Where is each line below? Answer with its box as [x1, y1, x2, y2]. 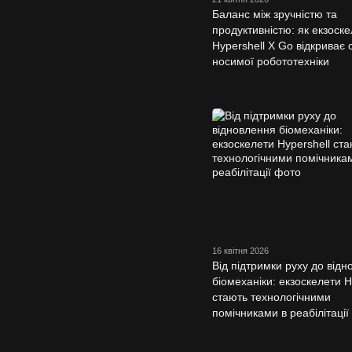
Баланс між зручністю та [212, 8, 337, 21]
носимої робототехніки [212, 55, 329, 68]
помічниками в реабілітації [212, 306, 349, 319]
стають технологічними [212, 290, 331, 303]
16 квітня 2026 [212, 245, 269, 255]
